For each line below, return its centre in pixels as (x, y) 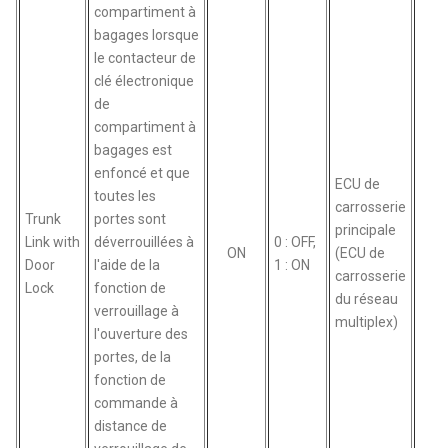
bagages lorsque (147, 34)
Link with (53, 241)
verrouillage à (137, 310)
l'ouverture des (141, 333)
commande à (136, 402)
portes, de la (133, 356)
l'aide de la (127, 264)
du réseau (367, 298)
